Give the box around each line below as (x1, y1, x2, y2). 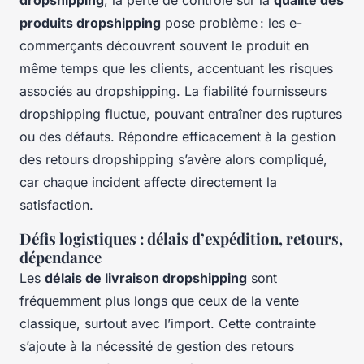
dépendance (19, 246, 102, 267)
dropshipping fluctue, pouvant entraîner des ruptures (19, 105, 342, 122)
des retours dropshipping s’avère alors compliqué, (19, 150, 327, 167)
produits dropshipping (19, 14, 161, 31)
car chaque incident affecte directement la (19, 173, 277, 190)
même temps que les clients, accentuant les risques (19, 59, 333, 76)
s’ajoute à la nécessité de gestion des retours (19, 337, 294, 354)
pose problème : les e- (161, 14, 302, 31)
